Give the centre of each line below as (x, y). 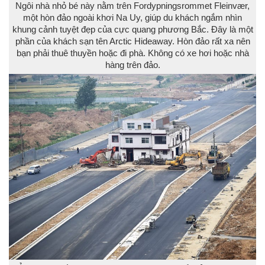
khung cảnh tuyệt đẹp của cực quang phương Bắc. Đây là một (132, 30)
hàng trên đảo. (132, 65)
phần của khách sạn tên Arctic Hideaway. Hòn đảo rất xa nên (132, 41)
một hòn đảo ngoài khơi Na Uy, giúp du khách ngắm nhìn (132, 18)
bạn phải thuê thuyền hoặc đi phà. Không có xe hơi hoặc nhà (132, 53)
